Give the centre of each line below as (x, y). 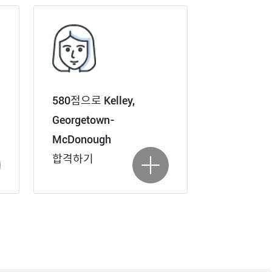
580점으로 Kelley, (93, 100)
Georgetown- (83, 120)
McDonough (81, 139)
